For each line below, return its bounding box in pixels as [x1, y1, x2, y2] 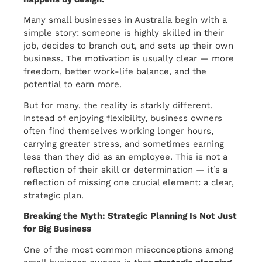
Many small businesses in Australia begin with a [23, 15, 227, 26]
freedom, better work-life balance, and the [23, 66, 206, 77]
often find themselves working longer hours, [23, 125, 213, 136]
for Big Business [23, 223, 91, 235]
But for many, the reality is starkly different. [23, 99, 212, 111]
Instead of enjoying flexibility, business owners [23, 112, 222, 123]
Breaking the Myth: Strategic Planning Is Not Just [23, 211, 237, 222]
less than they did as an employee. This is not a [23, 151, 227, 162]
